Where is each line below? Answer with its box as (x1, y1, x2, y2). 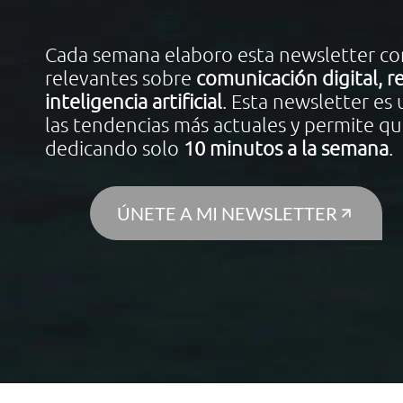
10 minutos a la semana (184, 136, 389, 159)
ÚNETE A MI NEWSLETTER (117, 202, 337, 224)
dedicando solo (45, 136, 184, 159)
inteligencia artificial (45, 89, 222, 112)
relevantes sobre (45, 66, 196, 89)
